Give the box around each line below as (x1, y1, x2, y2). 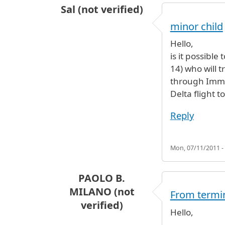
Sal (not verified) (60, 3, 143, 17)
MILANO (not (69, 184, 135, 198)
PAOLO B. (78, 171, 126, 185)
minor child (170, 20, 223, 34)
